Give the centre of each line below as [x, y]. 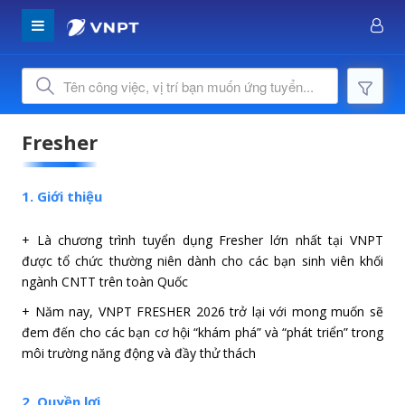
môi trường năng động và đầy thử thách [139, 353]
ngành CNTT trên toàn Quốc [105, 282]
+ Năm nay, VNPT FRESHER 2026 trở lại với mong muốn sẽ [202, 311]
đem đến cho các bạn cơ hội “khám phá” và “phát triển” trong [202, 332]
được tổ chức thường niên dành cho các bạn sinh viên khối [202, 261]
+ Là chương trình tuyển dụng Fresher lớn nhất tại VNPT [202, 240]
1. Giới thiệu [62, 196]
